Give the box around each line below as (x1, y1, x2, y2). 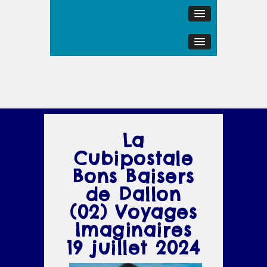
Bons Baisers (72, 165, 195, 188)
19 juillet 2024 (66, 237, 201, 259)
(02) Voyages (70, 201, 197, 223)
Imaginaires (74, 219, 193, 241)
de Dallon (85, 183, 182, 206)
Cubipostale (73, 147, 194, 170)
